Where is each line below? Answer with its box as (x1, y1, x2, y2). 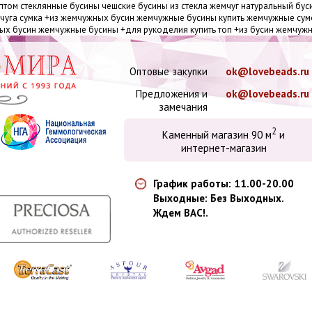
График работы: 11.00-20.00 (153, 177, 294, 190)
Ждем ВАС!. (153, 206, 208, 219)
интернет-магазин (180, 141, 267, 155)
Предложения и (136, 87, 208, 100)
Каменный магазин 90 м (162, 128, 272, 141)
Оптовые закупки (130, 65, 208, 78)
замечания (159, 100, 208, 114)
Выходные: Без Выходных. (153, 192, 284, 205)
